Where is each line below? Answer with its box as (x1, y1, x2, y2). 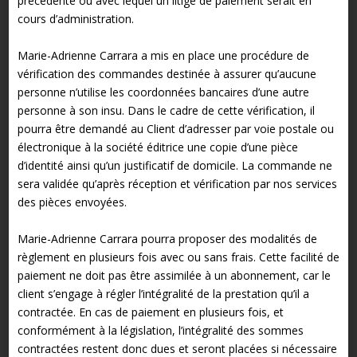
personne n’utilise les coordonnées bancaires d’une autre (17, 84, 309, 100)
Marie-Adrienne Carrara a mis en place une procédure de (17, 47, 309, 63)
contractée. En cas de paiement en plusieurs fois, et (17, 304, 284, 320)
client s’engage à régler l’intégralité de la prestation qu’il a (17, 285, 309, 301)
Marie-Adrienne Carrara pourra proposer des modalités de (17, 230, 317, 246)
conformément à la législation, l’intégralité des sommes (17, 322, 304, 338)
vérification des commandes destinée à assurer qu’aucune (17, 65, 316, 81)
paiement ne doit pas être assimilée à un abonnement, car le (17, 267, 331, 283)
